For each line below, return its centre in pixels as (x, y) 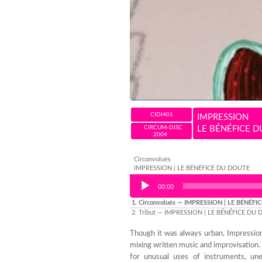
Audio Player (152, 180)
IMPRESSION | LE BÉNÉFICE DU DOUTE (192, 168)
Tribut (148, 213)
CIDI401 (161, 115)
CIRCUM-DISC (163, 128)
